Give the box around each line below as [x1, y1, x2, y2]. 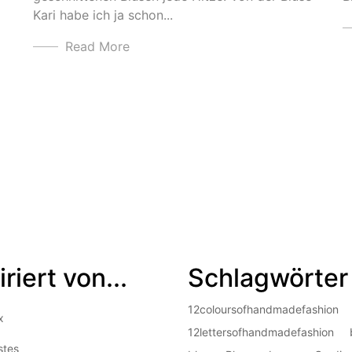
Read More [64, 38, 130, 55]
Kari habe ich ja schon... [32, 7, 173, 24]
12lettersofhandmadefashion [188, 325, 334, 339]
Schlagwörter [188, 262, 348, 294]
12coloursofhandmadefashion [188, 302, 339, 317]
